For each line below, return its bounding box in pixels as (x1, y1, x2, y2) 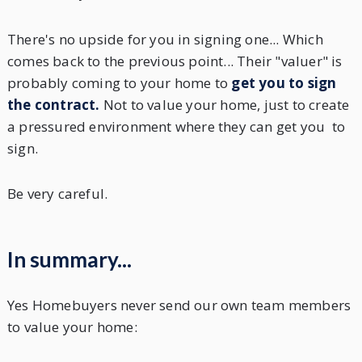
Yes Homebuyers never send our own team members (6, 295, 351, 314)
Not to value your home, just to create (103, 95, 350, 115)
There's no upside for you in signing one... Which (6, 30, 323, 49)
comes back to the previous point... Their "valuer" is (6, 52, 343, 71)
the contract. (6, 95, 103, 115)
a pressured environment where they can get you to (6, 117, 345, 137)
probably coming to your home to (6, 74, 229, 93)
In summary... (6, 246, 132, 272)
